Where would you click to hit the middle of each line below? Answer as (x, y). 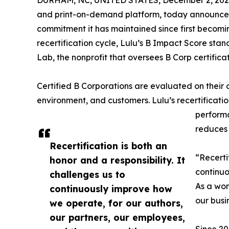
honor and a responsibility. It (117, 160)
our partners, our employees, (117, 217)
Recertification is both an (108, 146)
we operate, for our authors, (116, 203)
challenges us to (87, 174)
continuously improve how (111, 189)
